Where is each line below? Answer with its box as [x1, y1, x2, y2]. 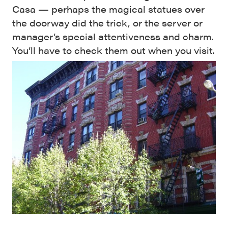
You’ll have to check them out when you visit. [12, 44, 215, 57]
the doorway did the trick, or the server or [12, 16, 203, 30]
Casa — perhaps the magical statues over [12, 3, 205, 16]
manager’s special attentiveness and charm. [12, 30, 214, 43]
